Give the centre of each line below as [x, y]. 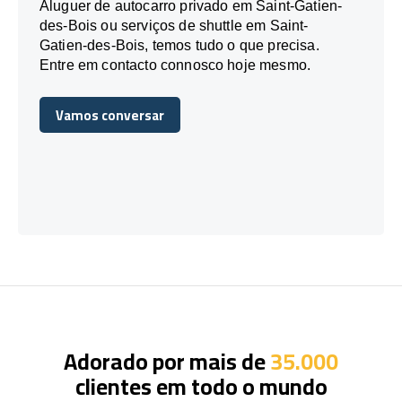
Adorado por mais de [167, 361]
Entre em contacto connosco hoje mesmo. [175, 65]
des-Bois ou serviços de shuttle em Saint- [174, 25]
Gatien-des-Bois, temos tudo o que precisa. [179, 45]
